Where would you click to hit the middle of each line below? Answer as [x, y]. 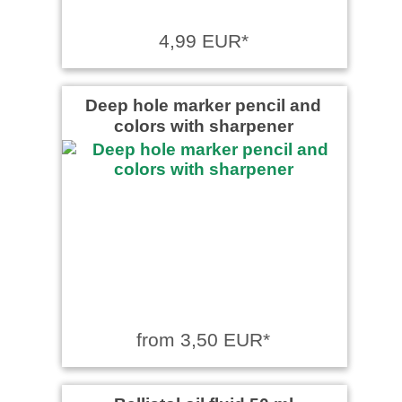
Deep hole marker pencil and [203, 105]
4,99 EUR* [203, 40]
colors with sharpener [203, 125]
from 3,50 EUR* [203, 339]
